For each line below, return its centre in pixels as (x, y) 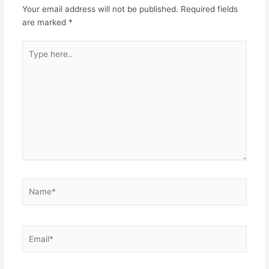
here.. (32, 60)
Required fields (209, 9)
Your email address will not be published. (100, 9)
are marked (45, 22)
